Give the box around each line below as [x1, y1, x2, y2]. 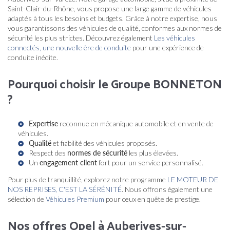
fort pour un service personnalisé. [97, 158, 203, 167]
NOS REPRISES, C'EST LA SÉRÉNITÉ [8, 185, 122, 194]
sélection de [8, 195, 46, 203]
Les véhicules [154, 33, 195, 42]
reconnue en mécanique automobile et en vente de [58, 119, 214, 128]
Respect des [29, 148, 67, 157]
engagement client [40, 158, 97, 167]
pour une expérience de [131, 43, 204, 52]
